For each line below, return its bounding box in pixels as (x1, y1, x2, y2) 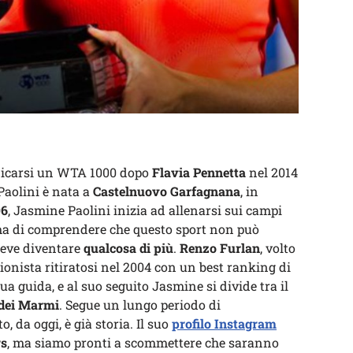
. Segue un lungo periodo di (59, 296, 221, 313)
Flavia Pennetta (152, 164, 246, 180)
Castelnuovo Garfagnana (93, 183, 240, 199)
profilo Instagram (172, 315, 277, 332)
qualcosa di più (84, 240, 173, 256)
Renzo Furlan (180, 240, 260, 256)
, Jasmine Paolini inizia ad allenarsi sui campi (8, 202, 282, 218)
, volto (260, 240, 295, 256)
